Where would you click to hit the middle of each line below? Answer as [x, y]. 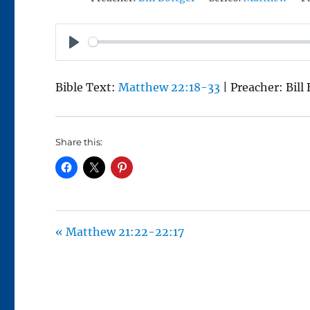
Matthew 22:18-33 [170, 87]
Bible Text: [87, 87]
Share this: [79, 142]
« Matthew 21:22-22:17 [120, 231]
